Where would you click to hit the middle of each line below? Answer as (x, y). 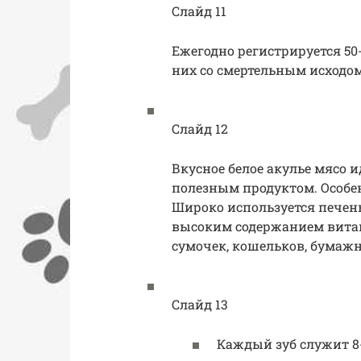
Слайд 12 (200, 128)
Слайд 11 (199, 10)
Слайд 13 (200, 304)
